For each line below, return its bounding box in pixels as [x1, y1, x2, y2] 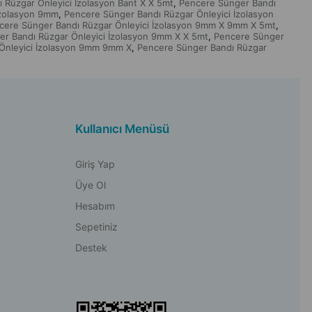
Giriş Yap [75, 158, 115, 170]
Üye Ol [75, 179, 106, 191]
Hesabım [75, 200, 115, 212]
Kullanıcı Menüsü [75, 122, 169, 136]
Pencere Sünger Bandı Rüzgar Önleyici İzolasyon [64, 8, 274, 19]
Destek [75, 242, 107, 253]
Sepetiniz [75, 221, 118, 233]
